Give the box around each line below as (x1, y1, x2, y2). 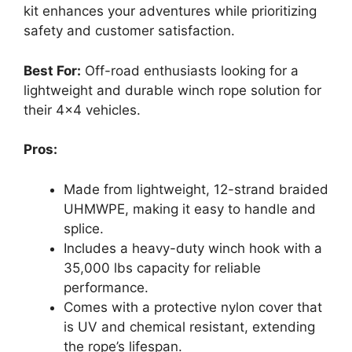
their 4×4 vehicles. (24, 101, 141, 118)
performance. (64, 279, 148, 295)
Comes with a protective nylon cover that (64, 299, 322, 315)
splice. (64, 220, 104, 236)
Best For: (24, 62, 81, 79)
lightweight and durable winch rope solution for (24, 82, 321, 98)
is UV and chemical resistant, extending (64, 318, 315, 335)
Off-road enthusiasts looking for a (81, 62, 299, 79)
